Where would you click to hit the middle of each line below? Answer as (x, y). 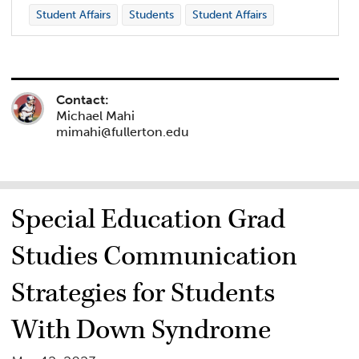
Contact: (83, 99)
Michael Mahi (96, 115)
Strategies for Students (143, 293)
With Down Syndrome (141, 330)
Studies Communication (155, 256)
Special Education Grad (149, 219)
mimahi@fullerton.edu (123, 131)
